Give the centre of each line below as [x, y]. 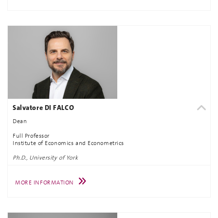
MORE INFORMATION [45, 182]
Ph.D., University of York [45, 158]
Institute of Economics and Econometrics [68, 143]
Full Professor [31, 136]
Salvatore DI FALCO [44, 107]
